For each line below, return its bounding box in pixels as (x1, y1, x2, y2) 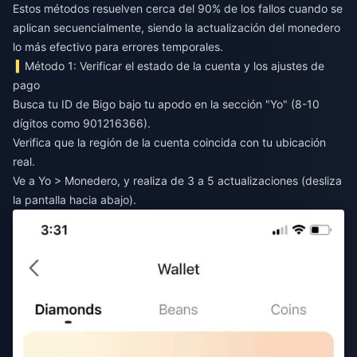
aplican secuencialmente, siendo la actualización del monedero (13, 21, 340, 34)
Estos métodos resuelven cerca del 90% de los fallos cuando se (13, 2, 343, 15)
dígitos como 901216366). (13, 116, 151, 130)
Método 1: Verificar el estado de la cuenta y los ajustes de (25, 59, 325, 73)
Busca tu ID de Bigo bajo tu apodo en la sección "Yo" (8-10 (13, 97, 320, 111)
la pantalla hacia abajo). (13, 193, 136, 206)
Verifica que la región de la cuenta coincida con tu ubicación (13, 135, 326, 149)
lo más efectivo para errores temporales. (13, 40, 223, 53)
